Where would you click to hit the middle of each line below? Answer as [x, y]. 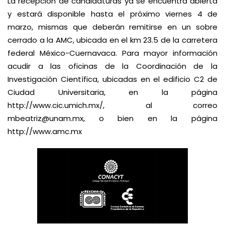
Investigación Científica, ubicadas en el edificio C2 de [113, 79]
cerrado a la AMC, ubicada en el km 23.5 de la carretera [113, 40]
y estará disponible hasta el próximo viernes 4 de [113, 14]
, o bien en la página [150, 118]
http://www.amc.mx [45, 131]
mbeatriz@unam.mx [45, 118]
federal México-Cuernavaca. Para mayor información [113, 53]
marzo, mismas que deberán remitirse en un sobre [113, 27]
